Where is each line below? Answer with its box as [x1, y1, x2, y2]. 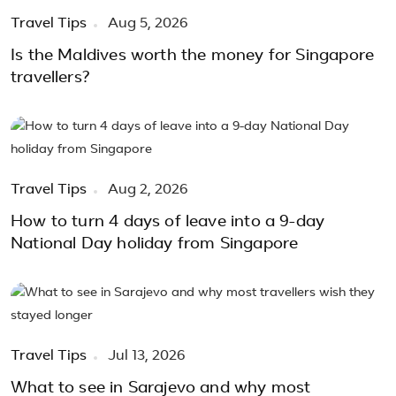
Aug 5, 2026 [104, 16, 188, 31]
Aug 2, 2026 [104, 182, 188, 197]
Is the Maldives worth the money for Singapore [11, 47, 375, 65]
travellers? [11, 69, 90, 87]
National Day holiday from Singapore [11, 235, 299, 253]
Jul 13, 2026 [104, 348, 186, 363]
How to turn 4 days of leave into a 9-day [11, 213, 325, 231]
